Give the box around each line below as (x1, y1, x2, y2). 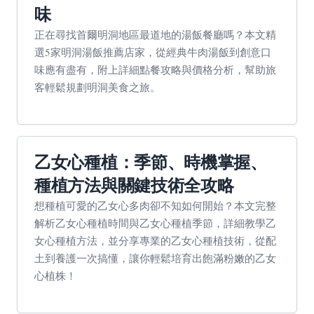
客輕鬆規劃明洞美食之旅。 (34, 80, 161, 94)
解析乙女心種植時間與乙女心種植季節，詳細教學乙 (34, 216, 276, 230)
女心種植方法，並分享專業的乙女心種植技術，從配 (34, 233, 276, 247)
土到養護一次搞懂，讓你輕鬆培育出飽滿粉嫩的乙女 (34, 251, 276, 265)
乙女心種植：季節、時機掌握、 (34, 153, 267, 172)
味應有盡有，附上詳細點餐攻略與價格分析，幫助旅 (34, 62, 276, 76)
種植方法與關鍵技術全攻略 (34, 176, 234, 195)
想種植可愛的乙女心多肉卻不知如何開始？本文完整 (34, 198, 276, 212)
